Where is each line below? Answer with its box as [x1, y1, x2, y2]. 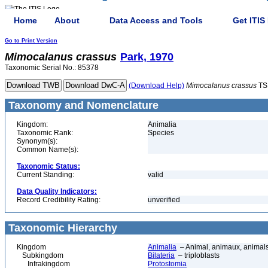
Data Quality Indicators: [17, 187, 97, 196]
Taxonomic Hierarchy [5, 222, 117, 234]
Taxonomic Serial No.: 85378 [5, 63, 99, 72]
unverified [148, 196, 180, 204]
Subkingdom [17, 251, 63, 260]
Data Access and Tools [109, 15, 203, 25]
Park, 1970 [120, 51, 173, 63]
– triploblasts [175, 251, 220, 260]
